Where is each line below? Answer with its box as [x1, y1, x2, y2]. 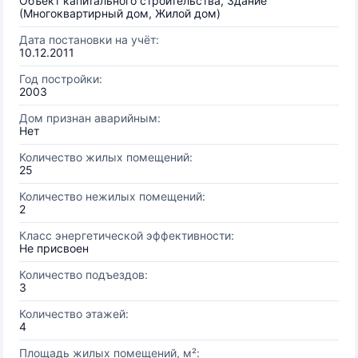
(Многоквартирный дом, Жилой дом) [19, 6, 221, 20]
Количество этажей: [19, 307, 129, 320]
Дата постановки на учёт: [19, 33, 159, 46]
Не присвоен [19, 241, 89, 255]
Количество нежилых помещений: [19, 189, 205, 203]
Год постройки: [19, 72, 102, 86]
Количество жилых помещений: [19, 150, 193, 164]
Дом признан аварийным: [19, 111, 161, 125]
